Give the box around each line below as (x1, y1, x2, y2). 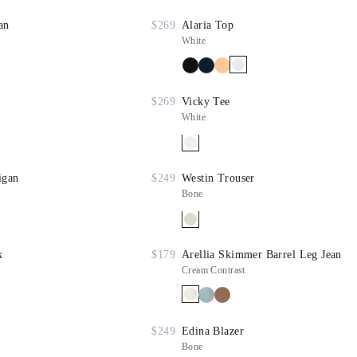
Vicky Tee (182, 96, 230, 108)
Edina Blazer (182, 325, 244, 337)
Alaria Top (182, 19, 234, 31)
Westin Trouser (182, 172, 255, 184)
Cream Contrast (182, 265, 245, 276)
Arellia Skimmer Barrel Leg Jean (182, 249, 342, 261)
